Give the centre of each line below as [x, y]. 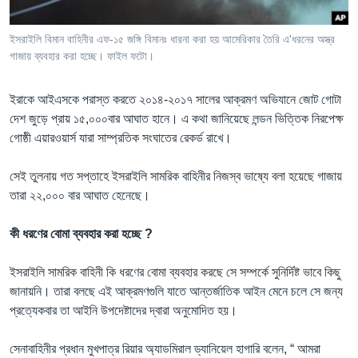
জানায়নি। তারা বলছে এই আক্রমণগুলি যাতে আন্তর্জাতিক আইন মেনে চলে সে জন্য [176, 291]
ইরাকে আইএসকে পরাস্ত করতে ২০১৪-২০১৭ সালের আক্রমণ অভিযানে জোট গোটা [175, 99]
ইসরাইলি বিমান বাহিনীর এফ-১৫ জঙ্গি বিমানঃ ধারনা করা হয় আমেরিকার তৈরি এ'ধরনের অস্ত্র [172, 39]
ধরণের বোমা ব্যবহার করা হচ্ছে [80, 233]
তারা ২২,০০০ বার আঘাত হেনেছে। [80, 195]
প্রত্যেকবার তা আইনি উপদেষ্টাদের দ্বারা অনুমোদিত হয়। [123, 310]
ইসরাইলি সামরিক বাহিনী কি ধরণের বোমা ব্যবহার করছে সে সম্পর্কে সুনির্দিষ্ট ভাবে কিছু [175, 272]
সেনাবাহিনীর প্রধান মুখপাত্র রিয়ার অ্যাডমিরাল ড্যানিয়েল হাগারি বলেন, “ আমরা [165, 348]
